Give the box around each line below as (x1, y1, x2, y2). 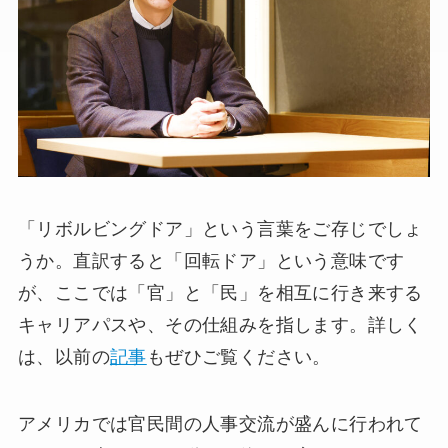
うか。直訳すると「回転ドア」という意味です (17, 250, 405, 271)
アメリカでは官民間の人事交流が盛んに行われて (17, 414, 423, 435)
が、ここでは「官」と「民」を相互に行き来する (17, 282, 423, 303)
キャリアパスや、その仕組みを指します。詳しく (17, 314, 423, 335)
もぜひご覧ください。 (146, 346, 331, 367)
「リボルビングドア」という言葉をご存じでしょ (17, 218, 423, 239)
